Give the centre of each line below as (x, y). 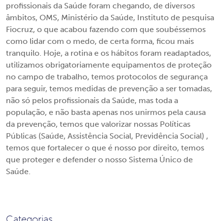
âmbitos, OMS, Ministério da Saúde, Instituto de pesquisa (110, 18)
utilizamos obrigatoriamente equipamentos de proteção (109, 65)
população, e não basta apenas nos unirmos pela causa (106, 112)
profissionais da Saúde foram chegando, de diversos (100, 6)
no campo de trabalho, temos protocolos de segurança (107, 77)
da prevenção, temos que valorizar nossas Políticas (98, 124)
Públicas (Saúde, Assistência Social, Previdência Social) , (107, 136)
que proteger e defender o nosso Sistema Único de (99, 160)
